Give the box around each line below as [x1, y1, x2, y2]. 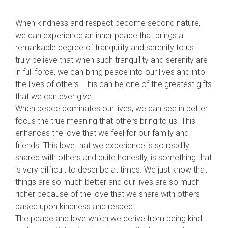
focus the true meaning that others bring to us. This [15, 116, 195, 126]
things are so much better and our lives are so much [15, 177, 200, 187]
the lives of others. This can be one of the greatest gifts [15, 79, 212, 89]
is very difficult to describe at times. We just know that [15, 165, 207, 175]
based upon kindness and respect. [15, 202, 137, 211]
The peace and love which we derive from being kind [15, 214, 202, 223]
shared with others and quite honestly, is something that [15, 153, 212, 162]
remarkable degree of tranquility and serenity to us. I [15, 43, 201, 52]
